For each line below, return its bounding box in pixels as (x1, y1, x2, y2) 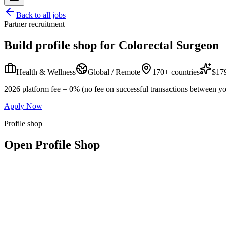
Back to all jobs (16, 11, 66, 19)
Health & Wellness (16, 67, 76, 76)
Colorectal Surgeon (119, 38, 219, 52)
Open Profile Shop (4, 138, 100, 151)
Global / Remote (88, 67, 140, 76)
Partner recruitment (4, 20, 65, 28)
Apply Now (4, 101, 42, 110)
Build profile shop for (4, 38, 116, 52)
